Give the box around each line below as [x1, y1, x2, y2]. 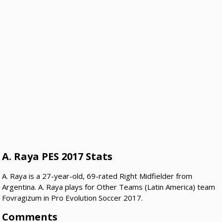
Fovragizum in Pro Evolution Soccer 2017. [2, 193, 143, 203]
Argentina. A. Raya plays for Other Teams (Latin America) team [2, 182, 216, 192]
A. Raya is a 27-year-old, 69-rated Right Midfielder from [2, 171, 193, 181]
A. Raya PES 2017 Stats [2, 150, 113, 164]
